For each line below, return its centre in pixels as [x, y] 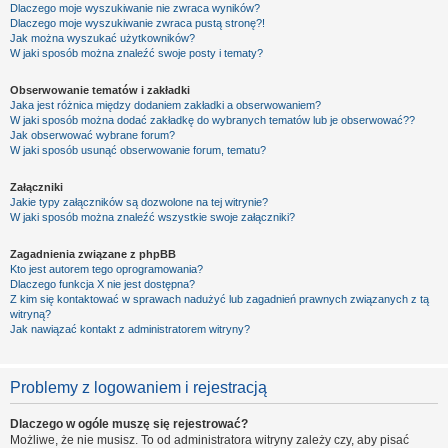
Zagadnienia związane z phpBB [93, 254]
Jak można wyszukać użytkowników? [102, 38]
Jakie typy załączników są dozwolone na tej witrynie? [139, 202]
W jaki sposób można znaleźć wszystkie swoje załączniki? [152, 217]
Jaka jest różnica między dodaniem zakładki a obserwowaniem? [165, 105]
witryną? [30, 314]
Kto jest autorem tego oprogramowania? [106, 269]
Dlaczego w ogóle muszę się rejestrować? [129, 424]
